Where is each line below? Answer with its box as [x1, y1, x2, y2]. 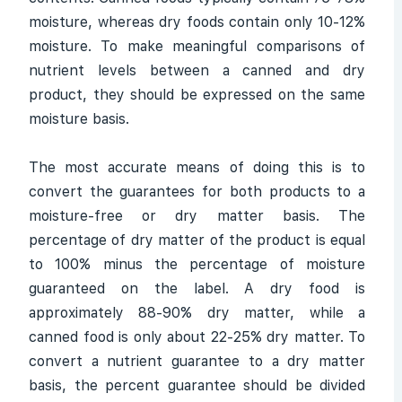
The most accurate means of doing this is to [29, 159, 365, 176]
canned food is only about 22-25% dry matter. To [29, 328, 365, 345]
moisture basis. [29, 110, 129, 127]
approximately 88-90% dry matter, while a [29, 304, 365, 321]
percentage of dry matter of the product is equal [29, 232, 365, 249]
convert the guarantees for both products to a [29, 183, 365, 200]
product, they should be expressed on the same [29, 86, 365, 103]
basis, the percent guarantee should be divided [29, 377, 365, 394]
